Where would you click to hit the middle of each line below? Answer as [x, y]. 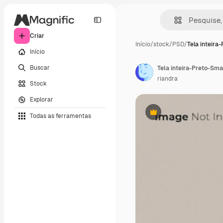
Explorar [42, 99]
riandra [167, 79]
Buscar [40, 67]
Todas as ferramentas [60, 116]
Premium [166, 116]
